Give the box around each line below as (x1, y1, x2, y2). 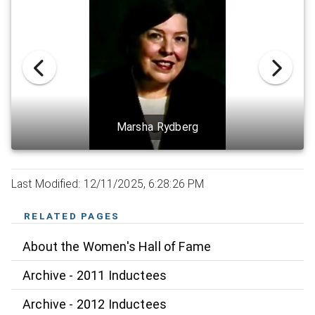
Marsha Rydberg (116, 120, 199, 134)
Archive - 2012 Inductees (22, 296, 167, 311)
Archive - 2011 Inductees (22, 267, 167, 283)
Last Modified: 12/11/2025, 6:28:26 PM (11, 177, 205, 191)
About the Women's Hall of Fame (22, 238, 212, 254)
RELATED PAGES (24, 210, 120, 222)
